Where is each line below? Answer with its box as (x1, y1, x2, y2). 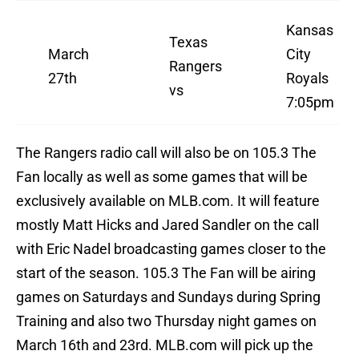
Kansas (286, 22, 333, 39)
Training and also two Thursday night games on (16, 313, 317, 330)
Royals (286, 70, 329, 87)
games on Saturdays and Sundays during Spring (16, 288, 321, 306)
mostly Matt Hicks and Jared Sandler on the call (16, 216, 319, 234)
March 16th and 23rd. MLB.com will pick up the (16, 337, 313, 354)
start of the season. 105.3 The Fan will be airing (16, 264, 316, 282)
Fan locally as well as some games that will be (16, 168, 308, 186)
